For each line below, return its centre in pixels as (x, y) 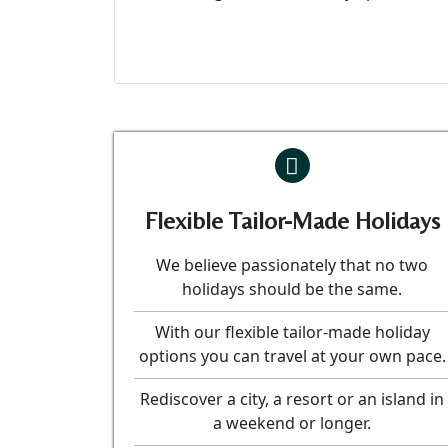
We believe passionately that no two (292, 265)
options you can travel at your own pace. (292, 356)
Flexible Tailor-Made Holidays (292, 221)
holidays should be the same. (292, 289)
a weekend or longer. (292, 423)
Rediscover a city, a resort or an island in (292, 399)
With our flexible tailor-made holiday (292, 332)
